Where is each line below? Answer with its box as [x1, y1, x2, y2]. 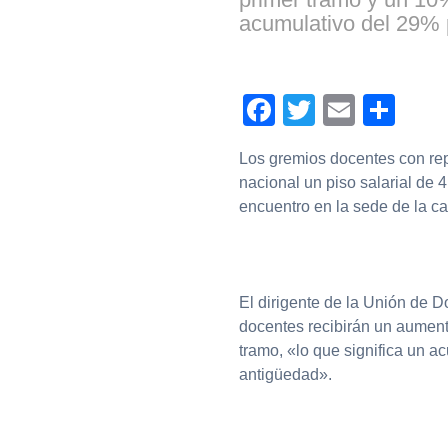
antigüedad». [238, 366, 332, 384]
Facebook [274, 92, 417, 129]
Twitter [314, 92, 410, 129]
